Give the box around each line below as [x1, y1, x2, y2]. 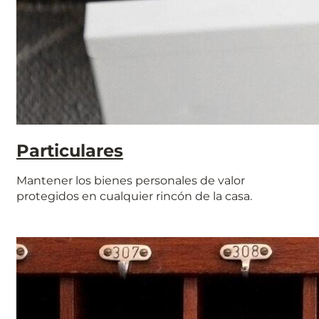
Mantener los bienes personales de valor [16, 174, 245, 188]
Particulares [16, 140, 123, 162]
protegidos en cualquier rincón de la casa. [16, 189, 252, 204]
